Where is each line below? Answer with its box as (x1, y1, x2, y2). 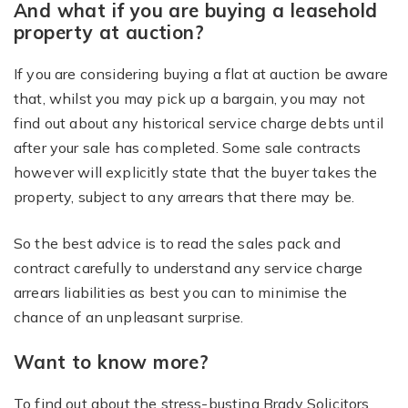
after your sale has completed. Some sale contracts (14, 138, 362, 157)
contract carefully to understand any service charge (14, 259, 363, 277)
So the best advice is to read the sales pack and (14, 234, 341, 252)
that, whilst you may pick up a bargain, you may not (14, 89, 366, 107)
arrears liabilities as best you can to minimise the (14, 283, 348, 301)
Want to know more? (14, 351, 209, 373)
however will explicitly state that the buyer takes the (14, 163, 378, 181)
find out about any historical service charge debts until (14, 114, 383, 132)
